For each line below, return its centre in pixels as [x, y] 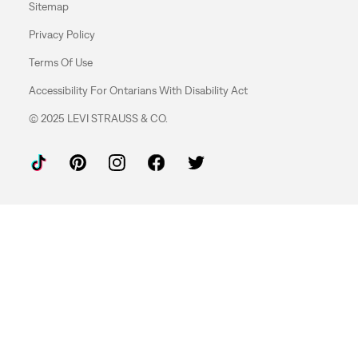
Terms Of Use [60, 63]
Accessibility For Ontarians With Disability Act [138, 91]
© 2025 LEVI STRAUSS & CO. [98, 119]
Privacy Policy [62, 35]
